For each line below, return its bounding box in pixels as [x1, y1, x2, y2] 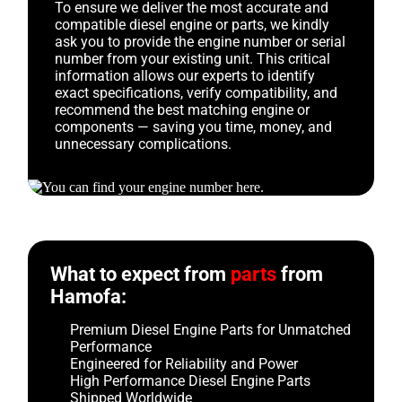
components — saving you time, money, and [55, 118, 333, 135]
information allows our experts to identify [55, 67, 316, 84]
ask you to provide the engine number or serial [55, 33, 346, 50]
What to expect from [50, 263, 232, 285]
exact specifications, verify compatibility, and [55, 84, 338, 101]
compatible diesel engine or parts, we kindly [55, 16, 330, 33]
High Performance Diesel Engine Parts [70, 372, 311, 389]
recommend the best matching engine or [55, 101, 310, 118]
